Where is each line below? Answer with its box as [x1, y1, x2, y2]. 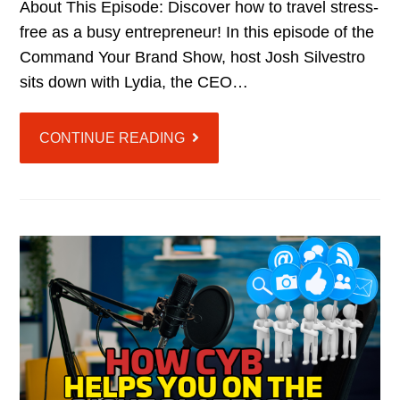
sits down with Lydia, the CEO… [20, 72, 249, 91]
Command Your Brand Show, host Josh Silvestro [20, 47, 366, 66]
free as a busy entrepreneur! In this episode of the [20, 22, 375, 41]
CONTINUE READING [39, 129, 186, 146]
